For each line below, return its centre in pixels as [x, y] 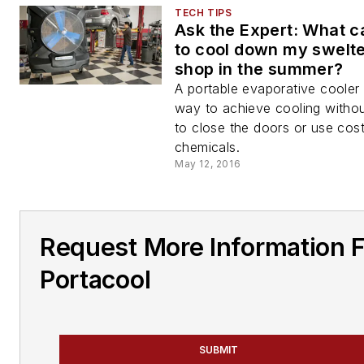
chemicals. [208, 147]
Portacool [95, 279]
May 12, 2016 [208, 164]
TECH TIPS [204, 13]
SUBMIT [219, 350]
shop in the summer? [259, 69]
